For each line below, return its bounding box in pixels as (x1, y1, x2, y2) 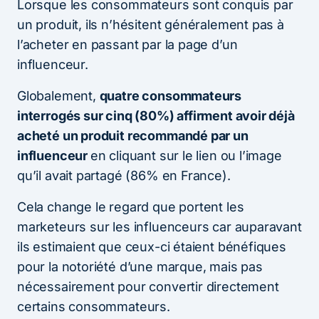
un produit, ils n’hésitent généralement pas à (17, 16, 284, 32)
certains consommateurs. (17, 298, 170, 314)
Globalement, (17, 88, 100, 103)
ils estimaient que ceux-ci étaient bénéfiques (17, 239, 286, 254)
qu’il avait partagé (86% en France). (17, 167, 231, 183)
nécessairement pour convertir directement (17, 278, 279, 294)
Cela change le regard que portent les (17, 199, 244, 214)
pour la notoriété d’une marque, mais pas (17, 258, 263, 274)
